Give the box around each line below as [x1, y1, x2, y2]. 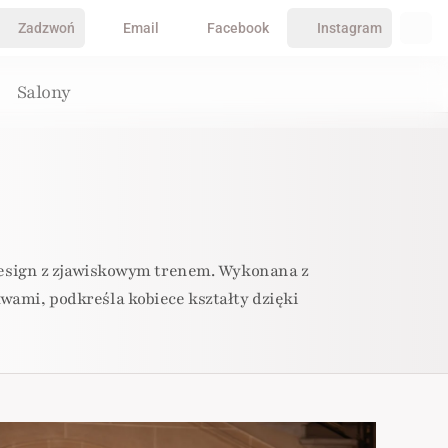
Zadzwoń [18, 20, 75, 36]
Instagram [317, 20, 382, 36]
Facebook [207, 20, 269, 36]
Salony [16, 80, 71, 104]
